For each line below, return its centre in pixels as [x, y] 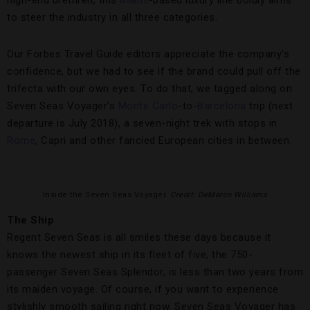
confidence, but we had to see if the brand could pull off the [154, 72]
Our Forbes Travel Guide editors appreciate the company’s [148, 54]
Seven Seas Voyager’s [63, 106]
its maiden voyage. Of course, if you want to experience [143, 290]
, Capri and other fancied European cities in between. [164, 141]
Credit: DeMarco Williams [219, 195]
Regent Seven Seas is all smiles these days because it [139, 238]
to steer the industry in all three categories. [112, 18]
